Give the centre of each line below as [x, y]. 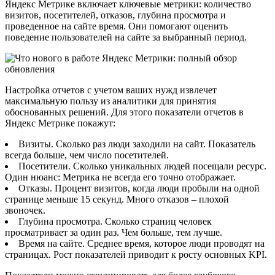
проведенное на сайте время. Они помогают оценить [116, 26]
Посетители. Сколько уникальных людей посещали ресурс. [142, 166]
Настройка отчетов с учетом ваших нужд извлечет [111, 90]
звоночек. [25, 210]
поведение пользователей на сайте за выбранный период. [126, 37]
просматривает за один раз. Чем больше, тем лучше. [114, 232]
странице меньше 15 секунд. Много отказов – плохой [117, 199]
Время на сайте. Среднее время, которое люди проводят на [141, 243]
